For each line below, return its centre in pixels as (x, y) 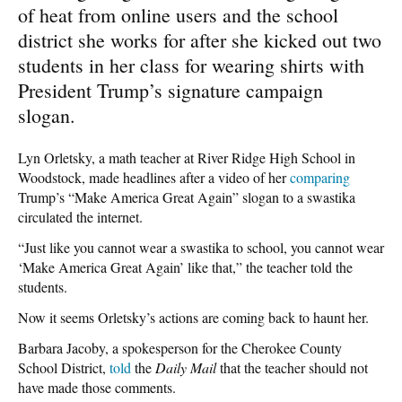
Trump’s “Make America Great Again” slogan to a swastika (187, 197)
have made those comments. (97, 387)
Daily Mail (186, 367)
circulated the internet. (80, 216)
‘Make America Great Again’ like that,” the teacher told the (185, 267)
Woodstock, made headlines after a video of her (154, 177)
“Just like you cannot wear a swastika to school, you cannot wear (201, 247)
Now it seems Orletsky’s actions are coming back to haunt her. (193, 317)
